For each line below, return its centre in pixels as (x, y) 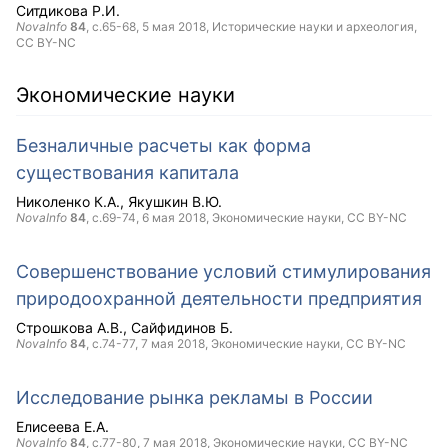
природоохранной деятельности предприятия (219, 298)
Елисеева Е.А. (62, 426)
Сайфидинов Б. (182, 327)
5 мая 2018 (174, 26)
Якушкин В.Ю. (175, 201)
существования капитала (127, 172)
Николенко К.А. (68, 201)
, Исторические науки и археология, (311, 26)
